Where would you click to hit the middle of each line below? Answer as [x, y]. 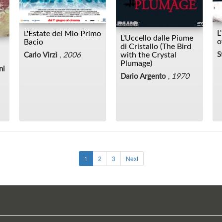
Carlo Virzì [41, 55]
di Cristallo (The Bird [156, 46]
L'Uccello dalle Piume [157, 38]
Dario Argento [143, 76]
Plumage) [136, 63]
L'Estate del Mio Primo [62, 33]
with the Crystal [148, 55]
